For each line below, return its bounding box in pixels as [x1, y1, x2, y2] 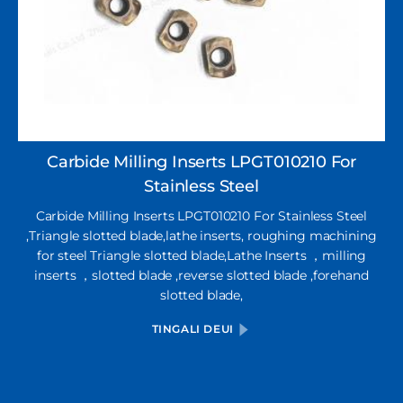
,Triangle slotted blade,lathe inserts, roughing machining [26, 228, 377, 244]
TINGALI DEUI [151, 322, 237, 336]
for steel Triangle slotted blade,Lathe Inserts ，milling [36, 247, 367, 264]
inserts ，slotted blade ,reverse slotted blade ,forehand [34, 267, 369, 283]
